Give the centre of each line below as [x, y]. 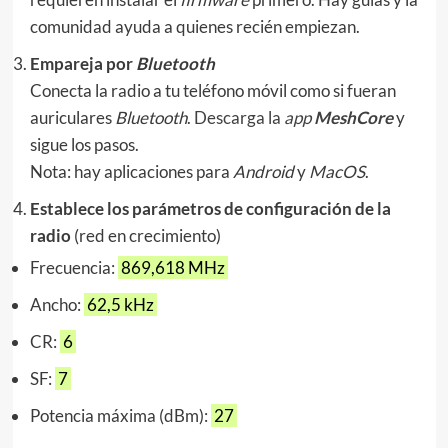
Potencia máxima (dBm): [120, 416]
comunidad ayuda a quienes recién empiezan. [194, 27]
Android [263, 172]
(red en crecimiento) [147, 236]
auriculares [72, 118]
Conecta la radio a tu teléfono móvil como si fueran [212, 91]
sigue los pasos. [84, 145]
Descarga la [238, 118]
